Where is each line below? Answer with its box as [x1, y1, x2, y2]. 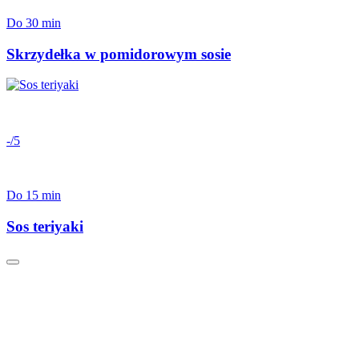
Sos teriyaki [6, 217, 83, 235]
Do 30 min [6, 15, 61, 30]
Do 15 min [6, 188, 61, 203]
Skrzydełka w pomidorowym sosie [6, 45, 231, 63]
